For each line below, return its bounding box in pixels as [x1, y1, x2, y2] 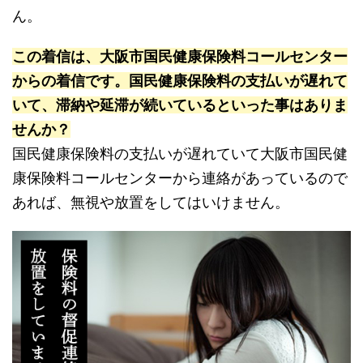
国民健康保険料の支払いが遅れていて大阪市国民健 [12, 145, 348, 163]
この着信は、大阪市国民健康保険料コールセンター [12, 48, 348, 66]
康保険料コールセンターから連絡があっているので [12, 169, 348, 187]
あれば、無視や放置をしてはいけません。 [12, 194, 289, 211]
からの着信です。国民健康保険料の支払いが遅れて [12, 72, 348, 90]
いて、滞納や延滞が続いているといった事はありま [12, 96, 348, 114]
